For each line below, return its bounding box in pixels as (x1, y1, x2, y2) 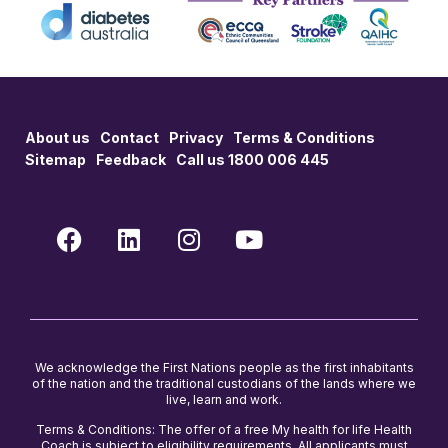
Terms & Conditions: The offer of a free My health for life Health (36, 422, 412, 438)
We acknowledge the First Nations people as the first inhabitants (34, 359, 414, 375)
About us (25, 128, 90, 146)
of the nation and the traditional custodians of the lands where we (32, 375, 416, 391)
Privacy (169, 128, 223, 146)
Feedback (96, 150, 166, 168)
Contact (100, 128, 159, 146)
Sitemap (25, 150, 86, 168)
